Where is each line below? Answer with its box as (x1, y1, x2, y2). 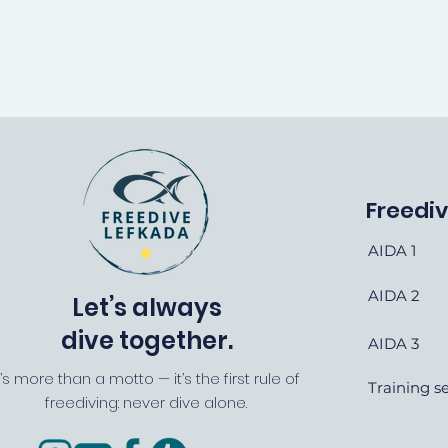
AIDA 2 (368, 286, 420, 305)
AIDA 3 (368, 334, 419, 353)
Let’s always (71, 291, 222, 324)
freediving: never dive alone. (45, 392, 247, 413)
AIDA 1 (368, 241, 416, 260)
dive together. (60, 324, 233, 357)
